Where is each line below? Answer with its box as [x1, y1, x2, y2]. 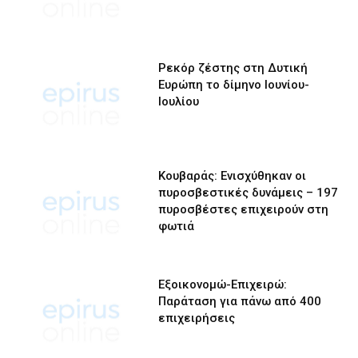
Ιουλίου [158, 93, 200, 109]
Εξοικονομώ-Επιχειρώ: [158, 276, 288, 292]
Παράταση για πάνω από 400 [158, 293, 322, 308]
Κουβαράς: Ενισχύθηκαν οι [158, 169, 307, 184]
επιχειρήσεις [158, 310, 236, 325]
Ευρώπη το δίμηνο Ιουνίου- [158, 77, 310, 92]
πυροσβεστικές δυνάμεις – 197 [158, 185, 339, 201]
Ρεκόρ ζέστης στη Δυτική [158, 60, 308, 75]
